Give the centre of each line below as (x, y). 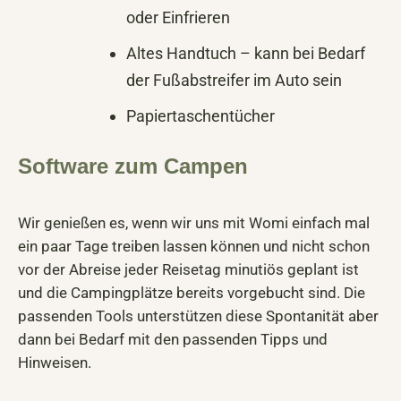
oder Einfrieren (178, 18)
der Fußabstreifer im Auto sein (234, 81)
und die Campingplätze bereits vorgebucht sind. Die (192, 293)
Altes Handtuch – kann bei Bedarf (246, 54)
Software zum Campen (133, 166)
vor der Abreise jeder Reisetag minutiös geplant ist (188, 270)
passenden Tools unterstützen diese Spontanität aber (198, 316)
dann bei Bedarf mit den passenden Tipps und (173, 340)
